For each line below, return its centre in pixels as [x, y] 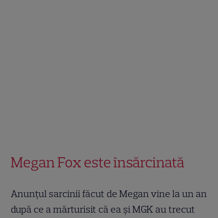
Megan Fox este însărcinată [98, 163]
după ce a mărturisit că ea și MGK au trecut [103, 209]
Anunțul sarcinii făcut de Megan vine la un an [109, 194]
